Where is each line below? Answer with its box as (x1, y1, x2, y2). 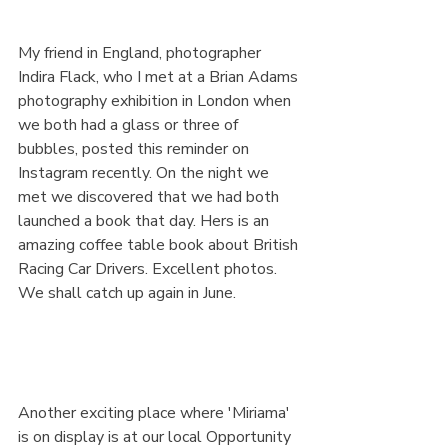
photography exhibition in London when (18, 89, 295, 112)
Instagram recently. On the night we (18, 161, 273, 184)
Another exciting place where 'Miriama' (18, 401, 294, 424)
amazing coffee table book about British (18, 233, 302, 256)
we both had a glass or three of (18, 113, 242, 136)
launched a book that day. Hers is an (18, 209, 273, 232)
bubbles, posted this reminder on (18, 137, 253, 160)
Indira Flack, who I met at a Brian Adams (18, 65, 302, 88)
